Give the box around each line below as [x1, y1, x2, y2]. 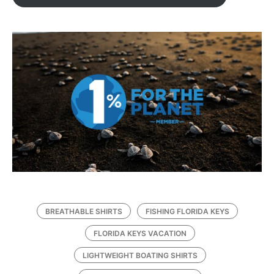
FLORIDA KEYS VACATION [94, 229, 187, 239]
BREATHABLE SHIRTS [45, 207, 122, 217]
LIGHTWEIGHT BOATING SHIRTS [83, 251, 198, 261]
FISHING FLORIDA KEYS [145, 207, 229, 217]
